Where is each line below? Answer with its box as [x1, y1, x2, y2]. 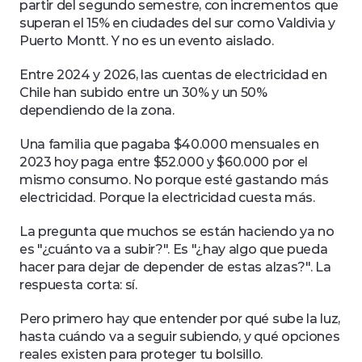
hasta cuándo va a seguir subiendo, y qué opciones [19, 329, 340, 344]
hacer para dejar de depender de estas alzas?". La [19, 259, 331, 275]
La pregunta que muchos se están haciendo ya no [19, 224, 335, 239]
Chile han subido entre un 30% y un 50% [19, 85, 267, 100]
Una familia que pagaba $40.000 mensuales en [19, 137, 319, 152]
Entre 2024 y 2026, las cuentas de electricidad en [19, 67, 327, 82]
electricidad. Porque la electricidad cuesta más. [19, 190, 318, 205]
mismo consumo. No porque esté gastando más [19, 172, 329, 187]
